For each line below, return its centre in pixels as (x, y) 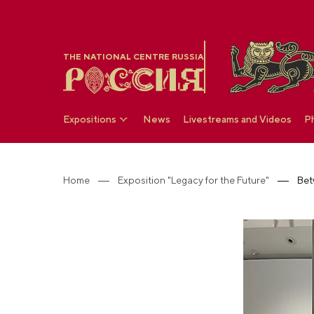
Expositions (89, 119)
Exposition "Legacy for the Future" (193, 180)
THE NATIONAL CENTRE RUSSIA (133, 57)
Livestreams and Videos (237, 119)
